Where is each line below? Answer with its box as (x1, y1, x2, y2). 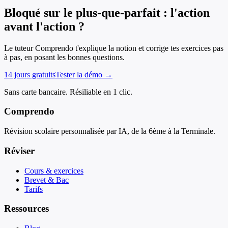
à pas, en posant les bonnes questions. (4, 52, 125, 62)
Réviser (4, 145, 35, 156)
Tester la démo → (55, 70, 112, 79)
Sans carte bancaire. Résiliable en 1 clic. (4, 87, 132, 96)
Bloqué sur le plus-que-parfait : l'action (4, 6, 210, 19)
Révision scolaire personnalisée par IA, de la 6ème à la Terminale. (4, 127, 215, 136)
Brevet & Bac (24, 175, 69, 184)
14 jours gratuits (4, 70, 55, 79)
